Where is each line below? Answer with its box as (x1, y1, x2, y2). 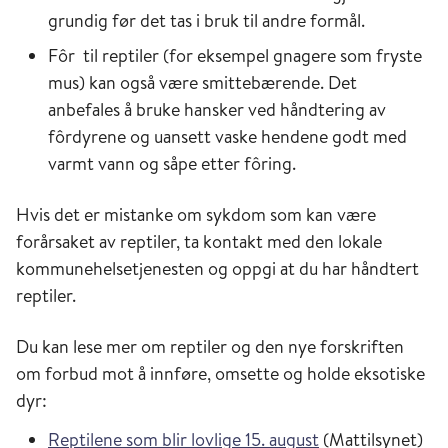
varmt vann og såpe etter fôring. (48, 151, 296, 177)
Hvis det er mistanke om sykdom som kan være (16, 202, 376, 228)
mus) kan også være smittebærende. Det (48, 70, 357, 96)
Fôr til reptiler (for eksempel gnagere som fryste (48, 43, 422, 69)
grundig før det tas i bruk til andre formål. (48, 8, 365, 34)
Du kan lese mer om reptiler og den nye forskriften (16, 334, 404, 360)
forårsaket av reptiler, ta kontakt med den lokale (16, 229, 382, 255)
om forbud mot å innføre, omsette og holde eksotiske (16, 361, 425, 387)
